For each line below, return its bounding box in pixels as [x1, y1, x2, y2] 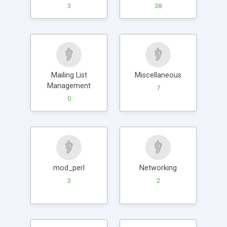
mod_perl [53, 163, 85, 172]
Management [47, 81, 91, 90]
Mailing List [51, 70, 87, 80]
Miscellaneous [135, 70, 181, 80]
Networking [139, 163, 177, 172]
